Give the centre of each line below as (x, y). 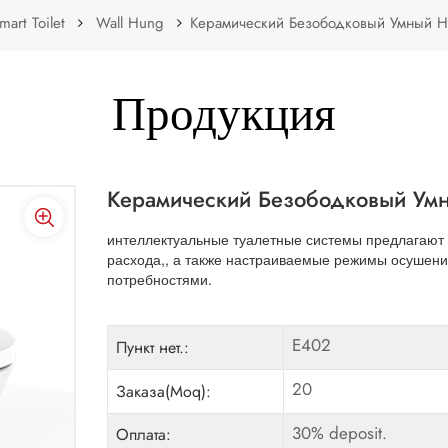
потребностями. (160, 279)
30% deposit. (339, 432)
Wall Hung (129, 22)
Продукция (224, 119)
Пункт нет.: (153, 347)
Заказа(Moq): (164, 391)
